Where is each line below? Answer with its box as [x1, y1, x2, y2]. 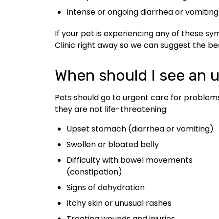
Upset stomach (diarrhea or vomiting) [66, 123, 214, 134]
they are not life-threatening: [55, 103, 168, 115]
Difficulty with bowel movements [66, 154, 193, 166]
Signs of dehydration [66, 181, 145, 193]
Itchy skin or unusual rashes [66, 197, 172, 209]
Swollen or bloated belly [66, 138, 159, 150]
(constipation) [66, 166, 122, 177]
